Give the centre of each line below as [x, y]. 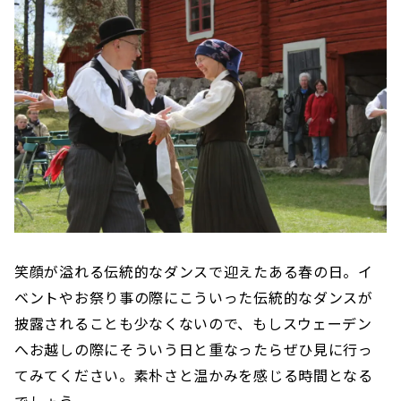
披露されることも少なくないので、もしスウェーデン [193, 323]
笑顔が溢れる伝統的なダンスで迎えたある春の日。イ [194, 271]
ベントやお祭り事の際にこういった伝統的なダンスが [194, 297]
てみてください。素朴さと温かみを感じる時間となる [194, 375]
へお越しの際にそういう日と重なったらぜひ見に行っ [194, 349]
